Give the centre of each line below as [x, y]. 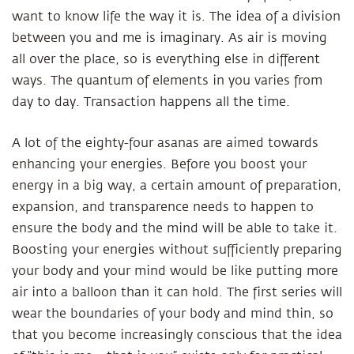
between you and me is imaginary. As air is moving [169, 38]
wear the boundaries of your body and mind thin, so [173, 314]
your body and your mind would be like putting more [175, 271]
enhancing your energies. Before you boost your [159, 164]
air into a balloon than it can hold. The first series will [177, 292]
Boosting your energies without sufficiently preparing [177, 250]
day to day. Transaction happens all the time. [151, 102]
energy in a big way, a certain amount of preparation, [177, 186]
